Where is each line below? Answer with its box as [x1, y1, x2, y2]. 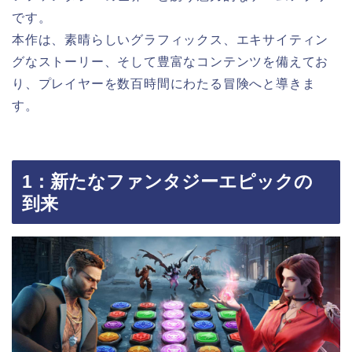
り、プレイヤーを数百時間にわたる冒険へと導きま [12, 77, 316, 91]
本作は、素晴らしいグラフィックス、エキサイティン [12, 33, 329, 47]
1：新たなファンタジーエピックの [22, 170, 313, 192]
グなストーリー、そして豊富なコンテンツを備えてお [12, 55, 329, 69]
